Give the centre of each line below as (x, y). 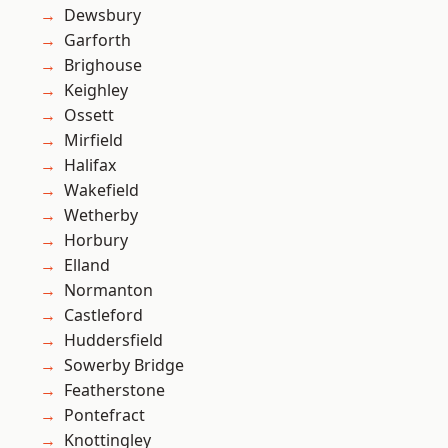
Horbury (96, 240)
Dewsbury (102, 15)
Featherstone (114, 390)
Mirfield (93, 140)
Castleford (103, 315)
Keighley (96, 90)
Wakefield (101, 190)
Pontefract (104, 415)
